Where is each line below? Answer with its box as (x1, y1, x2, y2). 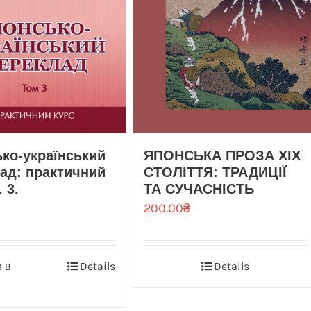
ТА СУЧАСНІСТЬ (143, 181, 254, 197)
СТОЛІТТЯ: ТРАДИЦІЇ (143, 165, 287, 180)
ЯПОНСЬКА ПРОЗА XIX (143, 148, 301, 164)
